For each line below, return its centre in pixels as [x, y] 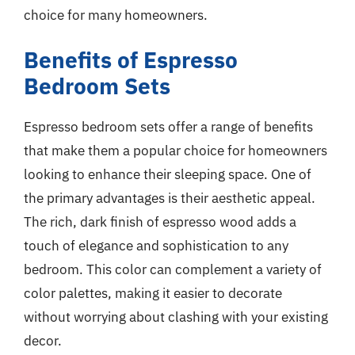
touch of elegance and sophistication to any [156, 246]
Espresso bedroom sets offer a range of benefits [168, 127]
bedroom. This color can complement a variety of [173, 269]
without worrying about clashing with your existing [176, 317]
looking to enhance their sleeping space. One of [168, 174]
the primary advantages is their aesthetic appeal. [170, 198]
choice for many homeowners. [116, 15]
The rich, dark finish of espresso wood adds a [160, 222]
